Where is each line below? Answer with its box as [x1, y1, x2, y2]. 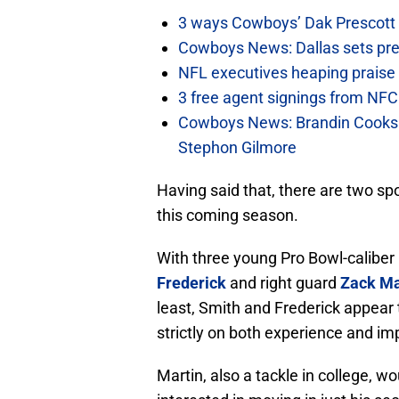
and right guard [226, 273, 340, 293]
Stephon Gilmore [178, 138, 297, 158]
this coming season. [157, 206, 298, 225]
